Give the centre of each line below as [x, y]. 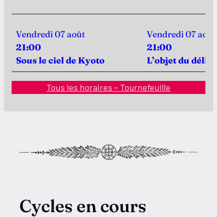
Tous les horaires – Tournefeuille [108, 87]
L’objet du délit [179, 60]
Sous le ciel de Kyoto [60, 60]
